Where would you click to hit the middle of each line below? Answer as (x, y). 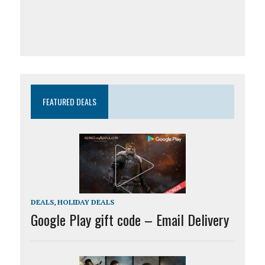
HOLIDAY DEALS (85, 202)
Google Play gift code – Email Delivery (130, 220)
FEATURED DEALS (69, 102)
